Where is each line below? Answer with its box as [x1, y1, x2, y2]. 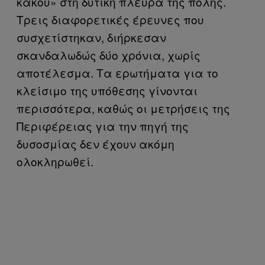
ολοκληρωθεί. [17, 153, 93, 169]
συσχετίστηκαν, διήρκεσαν [17, 28, 166, 45]
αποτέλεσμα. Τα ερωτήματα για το [17, 64, 218, 80]
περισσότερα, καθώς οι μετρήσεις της [17, 99, 230, 116]
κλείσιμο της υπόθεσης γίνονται [17, 82, 198, 98]
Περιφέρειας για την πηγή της [17, 117, 189, 134]
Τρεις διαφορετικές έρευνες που [17, 11, 204, 27]
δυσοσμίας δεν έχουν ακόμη [17, 135, 174, 151]
